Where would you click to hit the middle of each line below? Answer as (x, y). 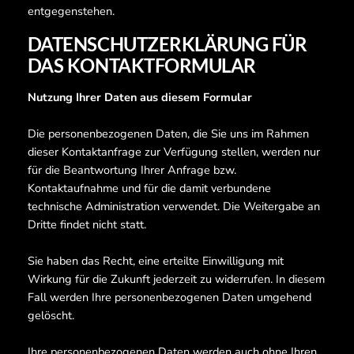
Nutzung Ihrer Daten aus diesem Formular (139, 98)
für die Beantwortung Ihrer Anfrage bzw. (132, 170)
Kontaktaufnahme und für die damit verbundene (149, 188)
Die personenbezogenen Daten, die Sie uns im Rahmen (168, 134)
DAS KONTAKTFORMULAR (141, 66)
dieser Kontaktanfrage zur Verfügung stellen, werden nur (173, 152)
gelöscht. (51, 316)
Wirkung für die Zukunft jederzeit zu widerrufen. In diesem (176, 279)
